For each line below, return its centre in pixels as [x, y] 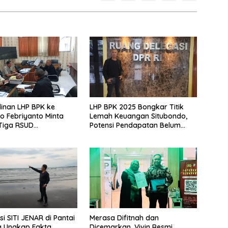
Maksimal [105, 135]
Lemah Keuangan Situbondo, [138, 116]
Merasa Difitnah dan [124, 218]
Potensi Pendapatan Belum [135, 125]
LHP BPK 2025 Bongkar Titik [136, 107]
